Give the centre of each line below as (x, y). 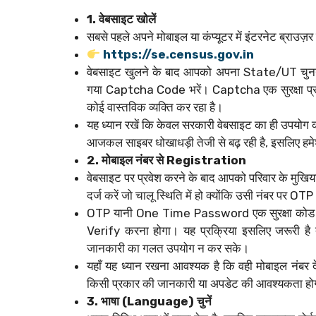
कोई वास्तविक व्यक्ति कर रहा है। (155, 107)
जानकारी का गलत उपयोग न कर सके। (168, 248)
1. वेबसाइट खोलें (121, 19)
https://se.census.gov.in (179, 54)
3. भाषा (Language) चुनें (149, 301)
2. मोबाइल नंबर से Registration (166, 160)
